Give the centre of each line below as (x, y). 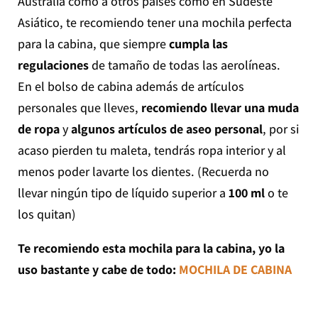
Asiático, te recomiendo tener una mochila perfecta (154, 23)
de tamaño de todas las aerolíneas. (184, 65)
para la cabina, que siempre (93, 44)
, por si (280, 129)
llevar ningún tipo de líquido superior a (123, 193)
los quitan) (46, 214)
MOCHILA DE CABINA (235, 270)
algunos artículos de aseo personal (166, 129)
